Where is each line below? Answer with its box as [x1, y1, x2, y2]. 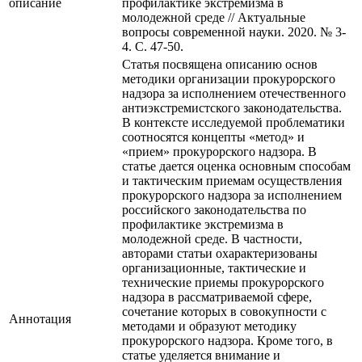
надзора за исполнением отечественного [122, 86, 346, 101]
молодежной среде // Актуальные [122, 11, 305, 25]
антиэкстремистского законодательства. [122, 101, 342, 116]
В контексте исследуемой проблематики [122, 116, 345, 130]
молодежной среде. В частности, [122, 232, 302, 246]
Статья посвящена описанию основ [122, 57, 318, 72]
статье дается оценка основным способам [122, 159, 351, 174]
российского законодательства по [122, 203, 306, 217]
